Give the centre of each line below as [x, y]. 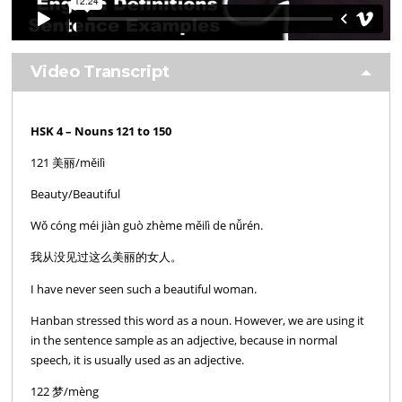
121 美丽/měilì [68, 163]
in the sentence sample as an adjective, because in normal [184, 340]
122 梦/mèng [65, 391]
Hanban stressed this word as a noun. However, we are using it [198, 320]
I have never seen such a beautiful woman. [144, 288]
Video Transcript [100, 71]
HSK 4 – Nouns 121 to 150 [101, 131]
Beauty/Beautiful [76, 194]
